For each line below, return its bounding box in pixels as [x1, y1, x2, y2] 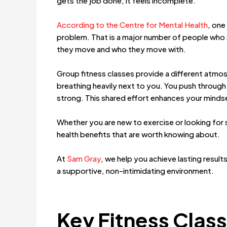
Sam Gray [67, 154, 101, 164]
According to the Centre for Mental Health [57, 20, 208, 30]
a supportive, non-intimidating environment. [57, 166, 214, 176]
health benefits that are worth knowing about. [57, 129, 220, 139]
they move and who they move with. [57, 44, 186, 54]
